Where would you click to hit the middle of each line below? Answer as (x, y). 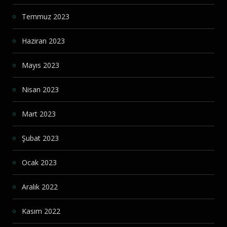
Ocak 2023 (39, 163)
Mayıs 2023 (41, 65)
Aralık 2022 (40, 187)
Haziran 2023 (43, 41)
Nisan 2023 (40, 90)
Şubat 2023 (40, 138)
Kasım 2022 (41, 211)
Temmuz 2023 (46, 17)
